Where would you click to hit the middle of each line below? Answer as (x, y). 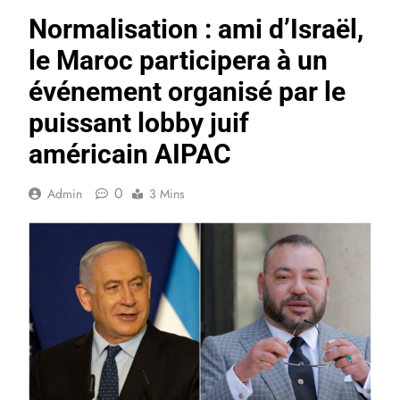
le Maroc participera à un (178, 60)
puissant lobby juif (139, 122)
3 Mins (167, 193)
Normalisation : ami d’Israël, (196, 29)
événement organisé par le (187, 91)
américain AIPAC (130, 154)
